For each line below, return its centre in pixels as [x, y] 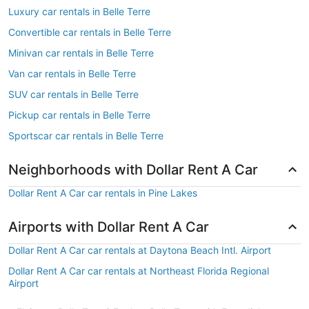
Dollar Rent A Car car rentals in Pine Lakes [103, 193]
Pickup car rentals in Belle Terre [79, 115]
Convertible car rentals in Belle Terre [90, 32]
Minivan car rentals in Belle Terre [81, 53]
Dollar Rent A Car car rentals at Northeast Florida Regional [139, 271]
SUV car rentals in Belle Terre [73, 94]
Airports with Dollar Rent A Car [109, 227]
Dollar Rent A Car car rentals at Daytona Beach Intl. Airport [140, 250]
